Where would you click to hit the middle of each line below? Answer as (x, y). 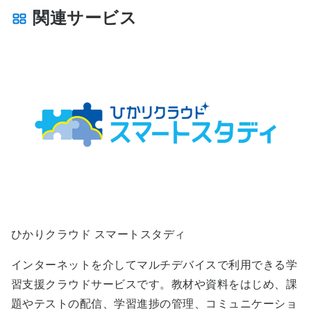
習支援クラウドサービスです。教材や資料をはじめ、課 (154, 285)
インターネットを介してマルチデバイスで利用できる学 (154, 265)
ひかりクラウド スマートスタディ (99, 235)
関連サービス (83, 17)
